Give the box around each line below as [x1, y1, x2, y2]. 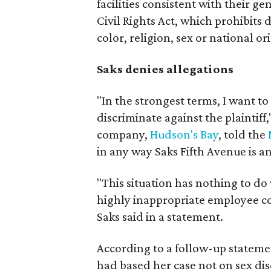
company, [97, 127, 150, 142]
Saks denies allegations [97, 62, 233, 76]
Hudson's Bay [150, 127, 218, 142]
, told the [218, 127, 268, 142]
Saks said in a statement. [97, 209, 223, 224]
